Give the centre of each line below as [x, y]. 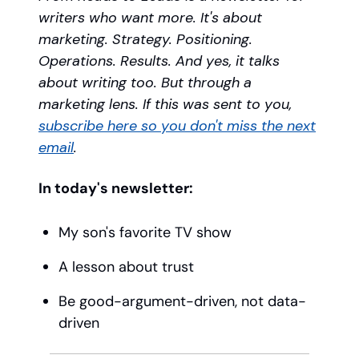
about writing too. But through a [145, 83]
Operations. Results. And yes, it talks [159, 61]
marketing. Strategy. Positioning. [145, 39]
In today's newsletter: [116, 188]
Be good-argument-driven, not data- [182, 301]
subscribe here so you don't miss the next [177, 126]
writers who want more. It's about [150, 18]
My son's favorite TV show [145, 232]
